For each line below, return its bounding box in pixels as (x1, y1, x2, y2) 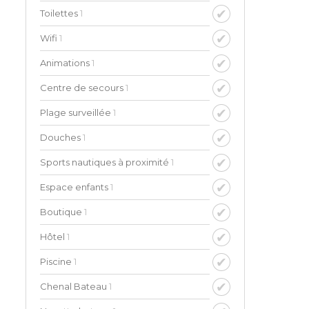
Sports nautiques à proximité (40, 157, 171, 168)
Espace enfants (40, 181, 110, 192)
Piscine (40, 256, 74, 267)
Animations (40, 57, 92, 68)
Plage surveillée (40, 107, 113, 118)
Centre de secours (40, 82, 126, 93)
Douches (40, 132, 83, 143)
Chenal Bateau (40, 281, 109, 292)
